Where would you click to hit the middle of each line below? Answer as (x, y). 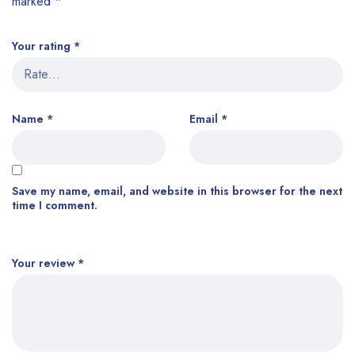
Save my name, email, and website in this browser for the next (177, 191)
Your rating (43, 46)
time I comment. (55, 206)
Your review (45, 263)
